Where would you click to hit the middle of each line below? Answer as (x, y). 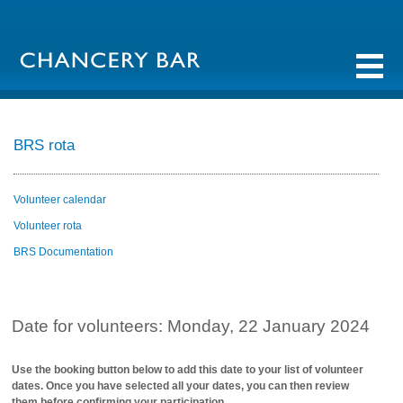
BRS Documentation (63, 252)
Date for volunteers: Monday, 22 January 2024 (191, 326)
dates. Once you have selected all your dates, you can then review (181, 386)
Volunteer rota (48, 226)
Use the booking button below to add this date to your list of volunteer (188, 370)
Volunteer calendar (60, 200)
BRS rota (44, 145)
